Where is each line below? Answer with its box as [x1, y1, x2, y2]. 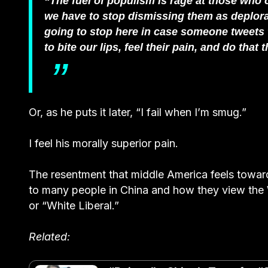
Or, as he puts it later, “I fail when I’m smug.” [29, 105, 246, 118]
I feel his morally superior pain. [29, 136, 178, 150]
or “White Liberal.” [29, 199, 119, 212]
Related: [29, 230, 70, 243]
